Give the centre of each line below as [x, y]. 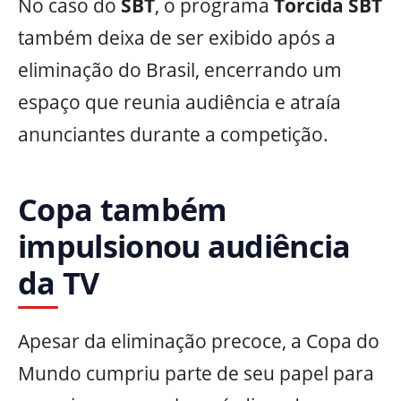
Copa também [123, 209]
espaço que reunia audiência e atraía [179, 102]
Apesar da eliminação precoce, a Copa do [199, 341]
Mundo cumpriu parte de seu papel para [196, 373]
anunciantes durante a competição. [173, 134]
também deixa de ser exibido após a [177, 37]
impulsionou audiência [184, 245]
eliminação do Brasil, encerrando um [180, 69]
